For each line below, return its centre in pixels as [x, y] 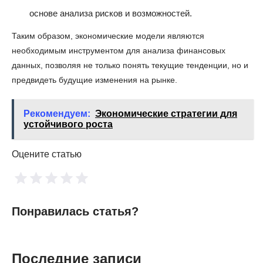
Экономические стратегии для [166, 113]
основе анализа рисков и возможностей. [111, 13]
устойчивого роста [68, 124]
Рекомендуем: [57, 113]
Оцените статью [47, 154]
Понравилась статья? [75, 211]
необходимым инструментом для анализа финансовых [119, 50]
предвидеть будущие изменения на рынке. [95, 80]
